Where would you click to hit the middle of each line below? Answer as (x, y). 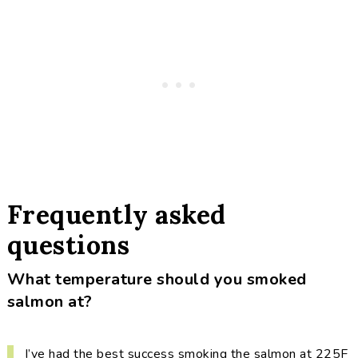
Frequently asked (116, 215)
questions (68, 245)
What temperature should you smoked (157, 279)
